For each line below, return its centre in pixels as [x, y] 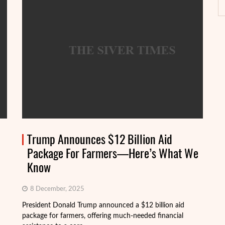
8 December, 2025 [57, 189]
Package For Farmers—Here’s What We [113, 153]
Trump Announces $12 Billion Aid [100, 139]
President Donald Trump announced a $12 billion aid [103, 205]
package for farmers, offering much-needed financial [103, 216]
